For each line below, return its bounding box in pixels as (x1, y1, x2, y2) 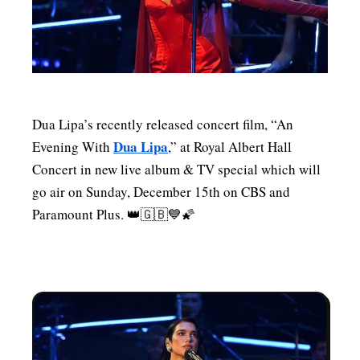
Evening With (32, 137, 113, 156)
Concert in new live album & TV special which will (32, 159, 321, 178)
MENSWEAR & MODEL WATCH (118, 14, 239, 25)
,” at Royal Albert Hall (168, 137, 292, 156)
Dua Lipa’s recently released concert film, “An (32, 114, 293, 133)
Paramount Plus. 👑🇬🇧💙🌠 (32, 204, 195, 223)
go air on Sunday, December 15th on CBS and (32, 182, 290, 201)
